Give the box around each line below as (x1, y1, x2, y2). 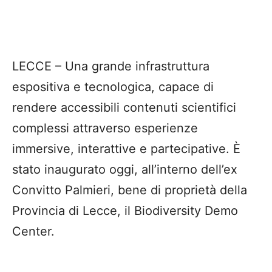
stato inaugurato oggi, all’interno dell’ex (12, 162, 237, 177)
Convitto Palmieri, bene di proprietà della (12, 183, 247, 198)
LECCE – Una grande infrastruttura (12, 59, 209, 74)
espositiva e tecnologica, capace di (12, 80, 214, 95)
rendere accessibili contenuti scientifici (12, 100, 236, 115)
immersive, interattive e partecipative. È (12, 141, 240, 157)
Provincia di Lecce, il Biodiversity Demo (12, 203, 238, 219)
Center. (12, 224, 55, 239)
